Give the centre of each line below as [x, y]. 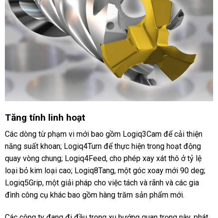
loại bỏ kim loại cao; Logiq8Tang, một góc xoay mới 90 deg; [105, 171]
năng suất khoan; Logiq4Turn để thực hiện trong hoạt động [103, 146]
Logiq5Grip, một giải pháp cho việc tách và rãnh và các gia [102, 183]
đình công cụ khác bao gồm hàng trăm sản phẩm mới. [94, 195]
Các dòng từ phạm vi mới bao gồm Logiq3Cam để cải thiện [103, 134]
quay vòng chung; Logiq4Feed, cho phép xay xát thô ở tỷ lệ [103, 159]
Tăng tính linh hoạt [45, 117]
